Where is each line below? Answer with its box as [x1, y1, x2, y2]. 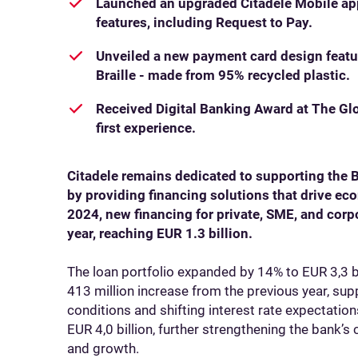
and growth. [67, 340, 139, 356]
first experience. [96, 120, 196, 136]
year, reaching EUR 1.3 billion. [67, 225, 253, 241]
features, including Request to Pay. [96, 14, 312, 30]
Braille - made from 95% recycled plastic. [96, 67, 350, 83]
